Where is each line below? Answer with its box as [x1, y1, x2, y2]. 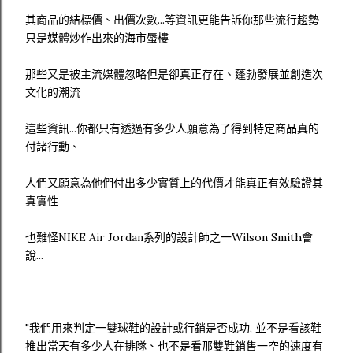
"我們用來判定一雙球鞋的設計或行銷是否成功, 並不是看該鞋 [25, 321, 321, 335]
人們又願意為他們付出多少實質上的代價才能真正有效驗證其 [25, 176, 323, 190]
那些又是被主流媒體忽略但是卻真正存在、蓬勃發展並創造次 [25, 67, 323, 81]
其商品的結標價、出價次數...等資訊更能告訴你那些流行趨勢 [25, 13, 319, 27]
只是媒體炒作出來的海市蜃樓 [25, 31, 169, 45]
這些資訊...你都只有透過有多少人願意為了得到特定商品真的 [25, 121, 319, 136]
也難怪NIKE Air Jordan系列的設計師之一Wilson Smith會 [25, 230, 313, 244]
